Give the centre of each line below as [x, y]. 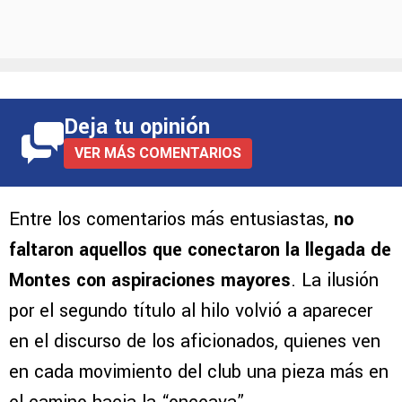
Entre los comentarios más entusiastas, [171, 220]
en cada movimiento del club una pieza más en [199, 372]
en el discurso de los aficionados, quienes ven [195, 342]
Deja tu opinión [137, 127]
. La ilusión [335, 281]
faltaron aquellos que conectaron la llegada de [200, 250]
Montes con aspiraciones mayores [150, 281]
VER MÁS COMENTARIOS [158, 153]
